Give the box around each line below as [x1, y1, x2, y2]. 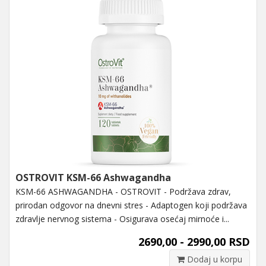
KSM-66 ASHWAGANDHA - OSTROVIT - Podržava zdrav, [15, 185, 231, 197]
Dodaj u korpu [185, 253, 242, 265]
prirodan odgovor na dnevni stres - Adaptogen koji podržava [15, 199, 247, 211]
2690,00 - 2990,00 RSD [138, 234, 250, 249]
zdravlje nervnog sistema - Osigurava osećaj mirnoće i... [15, 213, 229, 224]
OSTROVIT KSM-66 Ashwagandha [15, 170, 171, 184]
